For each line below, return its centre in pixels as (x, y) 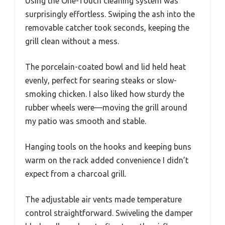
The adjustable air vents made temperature (103, 199)
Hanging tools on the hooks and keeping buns (108, 146)
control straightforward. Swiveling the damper (109, 213)
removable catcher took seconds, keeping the (107, 27)
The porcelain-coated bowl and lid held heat (105, 67)
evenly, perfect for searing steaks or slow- (101, 80)
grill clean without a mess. (72, 41)
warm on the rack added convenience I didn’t (107, 160)
